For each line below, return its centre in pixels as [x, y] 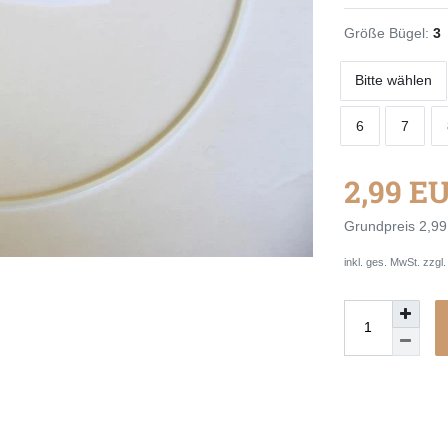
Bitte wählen [393, 80]
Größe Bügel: [386, 32]
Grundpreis [381, 225]
